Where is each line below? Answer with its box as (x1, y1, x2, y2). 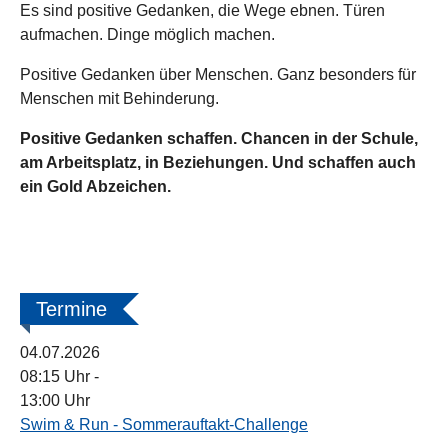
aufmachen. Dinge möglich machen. (20, 26, 275, 43)
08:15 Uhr (20, 368, 94, 385)
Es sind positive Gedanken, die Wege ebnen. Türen (20, 2, 385, 19)
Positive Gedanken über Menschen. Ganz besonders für (20, 66, 416, 83)
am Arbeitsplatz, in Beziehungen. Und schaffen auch (20, 154, 416, 171)
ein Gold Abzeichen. (20, 178, 171, 195)
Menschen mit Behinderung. (20, 90, 219, 107)
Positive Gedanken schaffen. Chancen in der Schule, (20, 130, 418, 147)
